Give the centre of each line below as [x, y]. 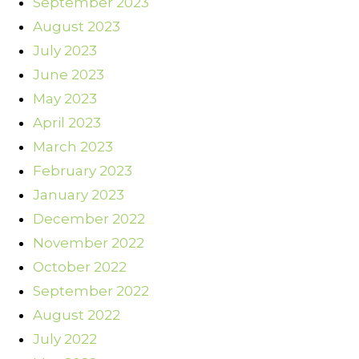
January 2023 [79, 195]
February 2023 [83, 171]
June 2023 [69, 75]
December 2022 [89, 219]
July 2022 [65, 339]
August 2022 [77, 315]
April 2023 [67, 123]
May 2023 [65, 99]
